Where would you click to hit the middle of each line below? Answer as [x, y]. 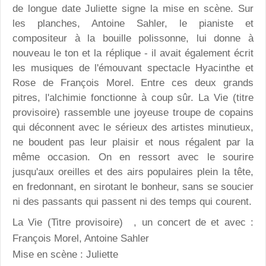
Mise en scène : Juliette [65, 254]
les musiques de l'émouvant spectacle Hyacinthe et [133, 68]
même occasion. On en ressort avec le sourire [133, 157]
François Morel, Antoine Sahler [81, 238]
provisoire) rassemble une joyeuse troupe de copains [133, 113]
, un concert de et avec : [188, 222]
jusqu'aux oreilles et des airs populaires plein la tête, [133, 172]
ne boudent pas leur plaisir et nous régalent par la [133, 142]
